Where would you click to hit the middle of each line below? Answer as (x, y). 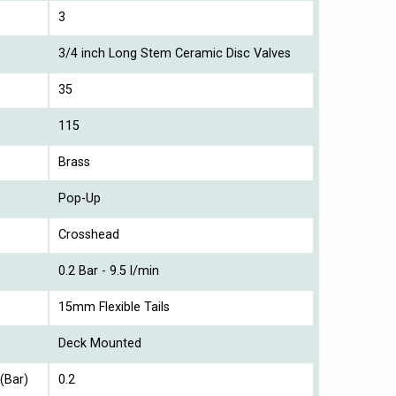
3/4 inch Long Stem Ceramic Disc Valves (175, 53)
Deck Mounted (100, 343)
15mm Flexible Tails (114, 307)
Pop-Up (80, 198)
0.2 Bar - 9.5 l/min (109, 270)
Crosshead (89, 234)
